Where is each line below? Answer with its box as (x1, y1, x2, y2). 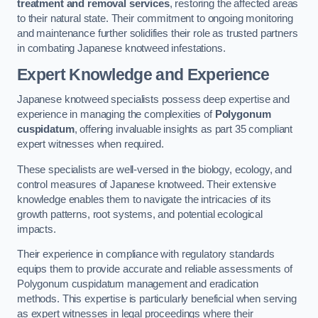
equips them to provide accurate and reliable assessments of (17, 263, 292, 275)
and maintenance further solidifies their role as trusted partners (17, 27, 298, 39)
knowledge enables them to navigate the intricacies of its (17, 193, 271, 205)
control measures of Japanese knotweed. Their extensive (17, 178, 277, 190)
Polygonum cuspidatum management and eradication (17, 278, 259, 290)
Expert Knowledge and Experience (17, 65, 270, 84)
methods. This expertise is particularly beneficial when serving (17, 293, 297, 305)
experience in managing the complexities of (17, 109, 215, 121)
